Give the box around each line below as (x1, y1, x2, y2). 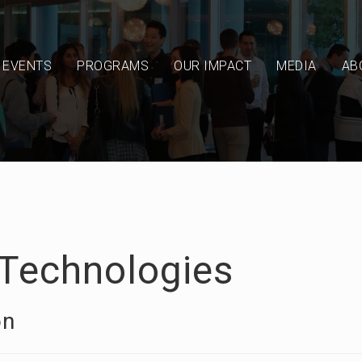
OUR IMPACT (174, 58, 252, 74)
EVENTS (2, 58, 53, 74)
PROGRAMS (77, 58, 149, 74)
